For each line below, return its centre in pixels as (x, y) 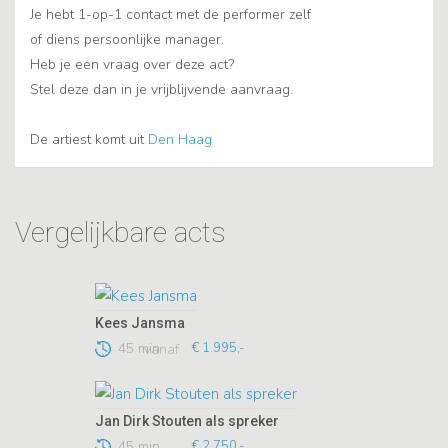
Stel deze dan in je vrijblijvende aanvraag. (161, 90)
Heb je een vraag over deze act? (132, 65)
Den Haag (180, 140)
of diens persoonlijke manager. (127, 40)
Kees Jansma (140, 323)
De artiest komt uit (89, 140)
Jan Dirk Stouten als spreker (187, 420)
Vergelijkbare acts (120, 233)
